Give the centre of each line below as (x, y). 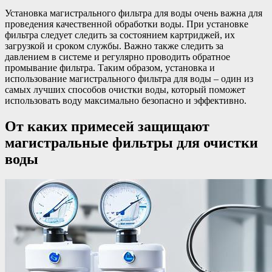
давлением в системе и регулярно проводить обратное (117, 56)
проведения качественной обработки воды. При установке (127, 24)
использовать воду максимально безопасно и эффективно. (126, 100)
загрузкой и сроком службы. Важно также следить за (114, 46)
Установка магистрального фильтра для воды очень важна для (134, 13)
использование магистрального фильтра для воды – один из (129, 78)
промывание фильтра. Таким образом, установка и (110, 67)
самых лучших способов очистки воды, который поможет (125, 89)
